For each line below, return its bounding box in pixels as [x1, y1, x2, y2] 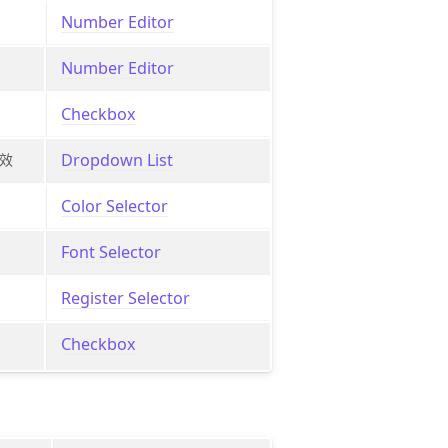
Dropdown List [60, 148, 173, 171]
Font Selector [60, 240, 161, 263]
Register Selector [60, 286, 190, 309]
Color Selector [60, 194, 168, 217]
